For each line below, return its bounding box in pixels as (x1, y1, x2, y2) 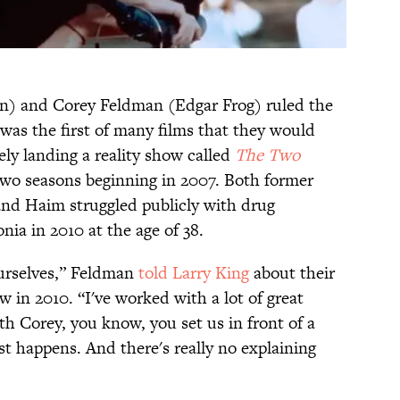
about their (249, 260, 335, 285)
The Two (235, 142, 300, 167)
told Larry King (138, 260, 249, 285)
